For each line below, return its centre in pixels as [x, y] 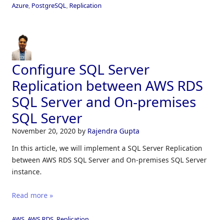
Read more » [32, 195]
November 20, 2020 [45, 131]
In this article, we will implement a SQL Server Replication [107, 148]
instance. [27, 172]
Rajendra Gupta [113, 131]
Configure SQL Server [81, 69]
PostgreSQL [49, 6]
